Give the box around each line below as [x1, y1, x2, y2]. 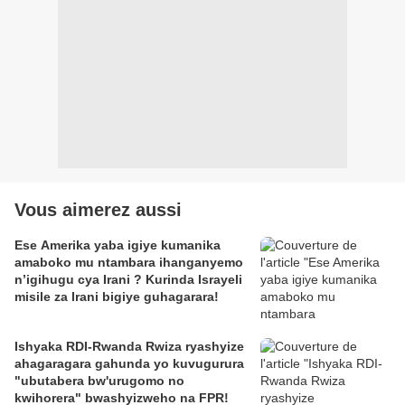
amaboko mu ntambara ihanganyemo [14, 255, 243, 270]
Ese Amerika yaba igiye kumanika [14, 238, 221, 253]
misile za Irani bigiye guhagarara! [14, 289, 219, 305]
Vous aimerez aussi [14, 200, 182, 221]
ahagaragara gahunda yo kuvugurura [14, 356, 244, 372]
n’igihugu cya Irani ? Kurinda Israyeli [14, 272, 242, 287]
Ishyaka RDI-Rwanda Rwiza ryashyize [14, 339, 244, 354]
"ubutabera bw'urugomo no [14, 373, 184, 389]
